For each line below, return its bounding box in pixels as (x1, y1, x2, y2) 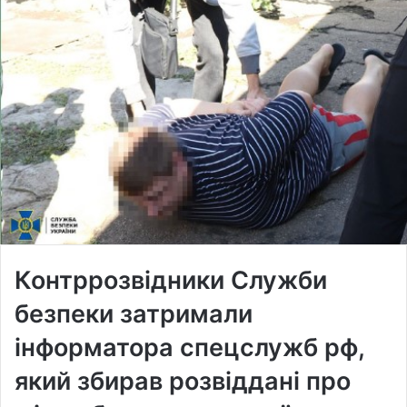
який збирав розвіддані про (15, 366, 351, 397)
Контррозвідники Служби (15, 265, 327, 296)
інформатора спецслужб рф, (15, 333, 364, 363)
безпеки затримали (15, 299, 253, 330)
